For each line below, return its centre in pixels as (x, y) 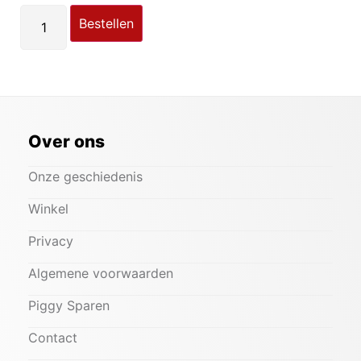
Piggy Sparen (69, 305)
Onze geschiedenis (85, 176)
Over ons (66, 141)
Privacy (51, 241)
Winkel (48, 209)
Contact (53, 338)
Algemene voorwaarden (101, 273)
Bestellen (107, 23)
